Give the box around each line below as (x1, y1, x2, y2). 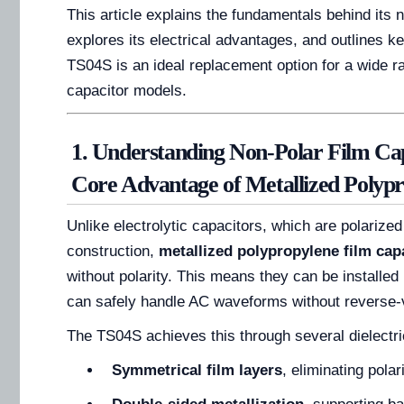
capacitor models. (67, 82, 187, 100)
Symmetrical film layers (112, 362, 282, 380)
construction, (67, 243, 159, 261)
